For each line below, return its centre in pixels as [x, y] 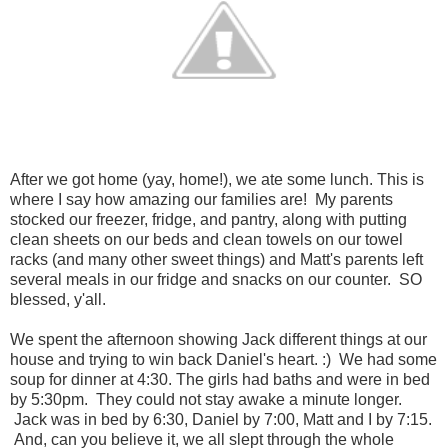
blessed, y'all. [58, 299]
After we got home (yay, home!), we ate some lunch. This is [217, 179]
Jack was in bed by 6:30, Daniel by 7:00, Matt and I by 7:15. [221, 419]
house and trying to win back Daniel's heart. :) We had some [223, 359]
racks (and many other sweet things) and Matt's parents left [216, 259]
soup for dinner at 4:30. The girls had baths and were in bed [220, 379]
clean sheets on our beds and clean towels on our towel [206, 239]
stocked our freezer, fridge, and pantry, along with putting [208, 219]
